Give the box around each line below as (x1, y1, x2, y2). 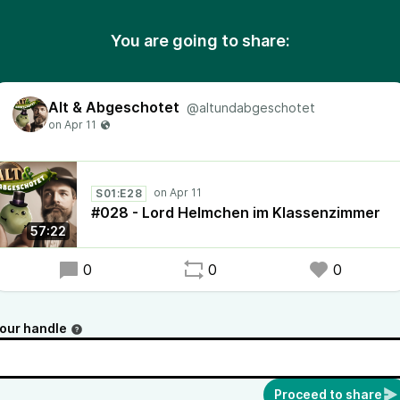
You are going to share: (110, 31, 290, 50)
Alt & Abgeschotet (48, 98, 179, 116)
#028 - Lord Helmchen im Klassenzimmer (91, 204, 380, 221)
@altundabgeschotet (187, 100, 315, 115)
